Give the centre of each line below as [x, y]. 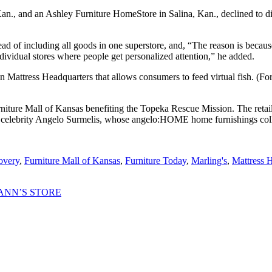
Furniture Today [156, 160]
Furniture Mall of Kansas [72, 160]
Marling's [209, 160]
